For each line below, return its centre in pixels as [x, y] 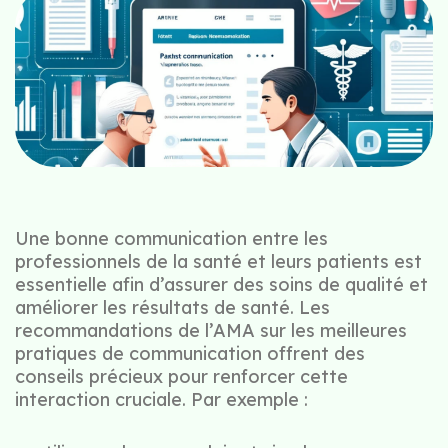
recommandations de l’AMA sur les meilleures [211, 331]
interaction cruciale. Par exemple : [161, 400]
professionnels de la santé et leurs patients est [218, 262]
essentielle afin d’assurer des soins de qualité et [221, 285]
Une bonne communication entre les [171, 239]
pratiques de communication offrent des [190, 354]
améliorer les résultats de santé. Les [172, 308]
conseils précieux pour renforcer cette [181, 377]
